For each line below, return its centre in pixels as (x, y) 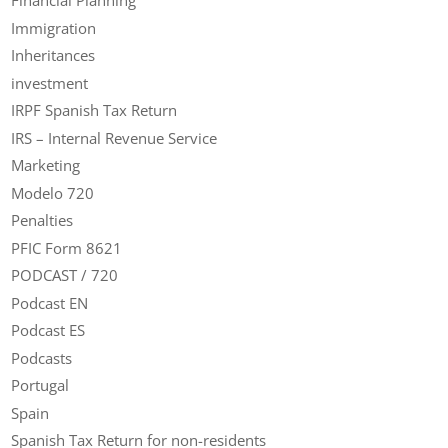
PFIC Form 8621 (67, 247)
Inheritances (53, 55)
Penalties (42, 220)
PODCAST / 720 (65, 275)
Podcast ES (48, 330)
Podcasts (42, 357)
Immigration (54, 27)
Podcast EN (50, 302)
